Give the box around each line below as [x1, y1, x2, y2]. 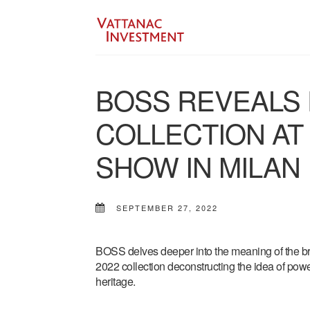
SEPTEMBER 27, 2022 [116, 202, 218, 214]
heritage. [95, 273, 136, 290]
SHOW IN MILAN [95, 146, 300, 185]
